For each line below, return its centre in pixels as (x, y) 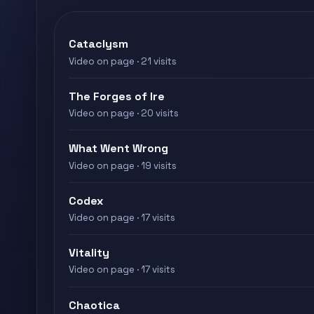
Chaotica (94, 305)
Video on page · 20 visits (124, 114)
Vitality (89, 253)
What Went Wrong (118, 149)
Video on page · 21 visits (123, 61)
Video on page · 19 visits (123, 165)
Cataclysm (98, 44)
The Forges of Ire (117, 96)
